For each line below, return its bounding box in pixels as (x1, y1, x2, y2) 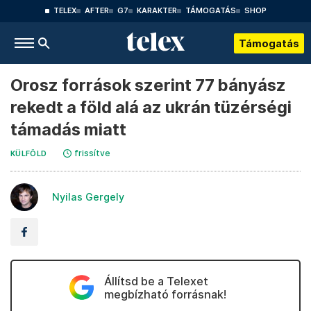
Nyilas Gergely (52, 191, 124, 203)
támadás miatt (10, 119, 126, 140)
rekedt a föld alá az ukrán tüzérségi (10, 97, 292, 117)
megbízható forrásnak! (103, 287, 226, 301)
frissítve (74, 148, 111, 158)
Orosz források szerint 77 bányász (10, 75, 286, 95)
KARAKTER (136, 6, 177, 15)
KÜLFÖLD (10, 149, 47, 158)
